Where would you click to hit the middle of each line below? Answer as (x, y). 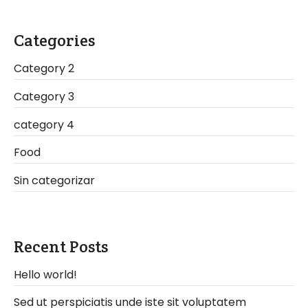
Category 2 (44, 69)
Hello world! (45, 274)
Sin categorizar (54, 180)
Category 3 (44, 97)
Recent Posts (61, 246)
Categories (54, 41)
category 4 (44, 124)
